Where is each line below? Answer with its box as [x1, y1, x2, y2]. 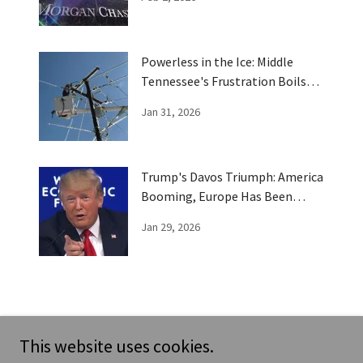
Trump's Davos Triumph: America [141, 168, 323, 185]
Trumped [141, 207, 191, 224]
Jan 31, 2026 [141, 104, 200, 119]
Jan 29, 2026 [141, 219, 200, 234]
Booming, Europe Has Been [141, 187, 293, 204]
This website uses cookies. [19, 335, 214, 357]
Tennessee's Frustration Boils [141, 72, 306, 89]
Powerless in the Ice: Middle [141, 53, 293, 70]
